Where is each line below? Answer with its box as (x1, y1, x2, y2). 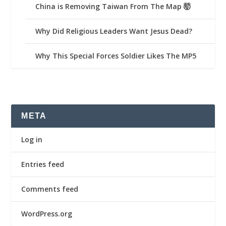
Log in (21, 135, 43, 145)
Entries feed (21, 159, 65, 169)
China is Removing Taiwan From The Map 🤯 (35, 2, 191, 12)
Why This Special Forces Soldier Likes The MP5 (35, 51, 197, 61)
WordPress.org (21, 209, 73, 219)
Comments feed (21, 184, 79, 194)
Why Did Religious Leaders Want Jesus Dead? (35, 26, 193, 36)
